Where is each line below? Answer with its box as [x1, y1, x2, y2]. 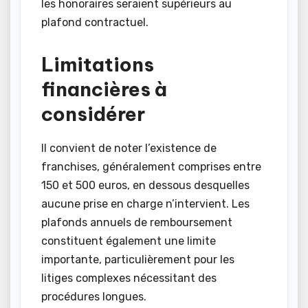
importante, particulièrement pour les [41, 253, 234, 267]
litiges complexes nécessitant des [41, 272, 217, 285]
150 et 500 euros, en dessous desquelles [41, 179, 250, 192]
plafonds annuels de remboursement [41, 216, 232, 230]
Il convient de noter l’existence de [41, 142, 217, 155]
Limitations [41, 52, 154, 77]
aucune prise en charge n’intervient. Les [41, 197, 250, 211]
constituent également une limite [41, 234, 216, 248]
